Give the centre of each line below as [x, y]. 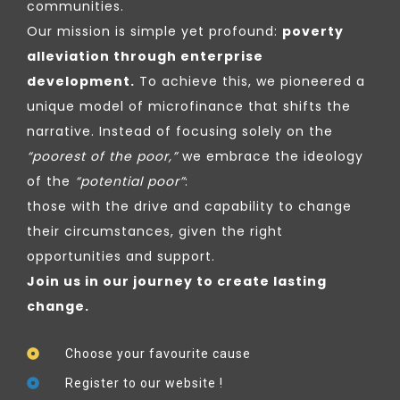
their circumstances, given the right [155, 231]
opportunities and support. [121, 256]
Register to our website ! [144, 383]
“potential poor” [130, 181]
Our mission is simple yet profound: [154, 31]
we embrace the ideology [271, 156]
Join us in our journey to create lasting [177, 281]
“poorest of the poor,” [102, 156]
